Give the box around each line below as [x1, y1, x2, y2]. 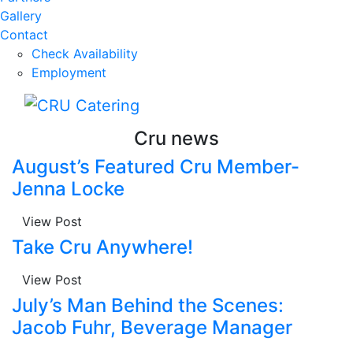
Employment [32, 65, 106, 80]
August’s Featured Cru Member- [12, 154, 299, 178]
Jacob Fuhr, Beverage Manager [12, 315, 292, 339]
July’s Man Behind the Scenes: [12, 293, 284, 317]
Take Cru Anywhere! [12, 235, 193, 258]
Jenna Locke [12, 176, 124, 200]
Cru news [134, 126, 219, 150]
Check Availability [32, 46, 138, 61]
